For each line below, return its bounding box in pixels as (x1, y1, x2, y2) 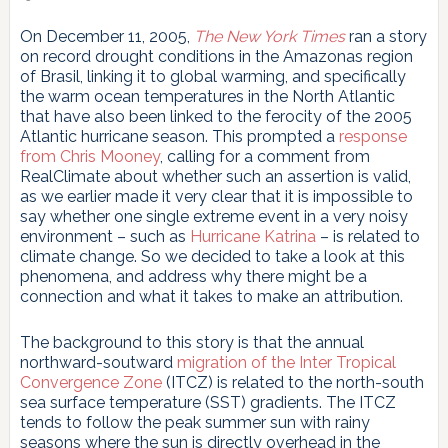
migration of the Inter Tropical (176, 352, 396, 372)
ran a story (348, 26, 427, 46)
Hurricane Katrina (189, 226, 316, 246)
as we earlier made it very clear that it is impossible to (19, 186, 413, 206)
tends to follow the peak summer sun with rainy (19, 412, 370, 432)
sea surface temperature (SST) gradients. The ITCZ (19, 392, 396, 412)
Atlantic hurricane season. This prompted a (19, 126, 339, 146)
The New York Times (193, 26, 345, 46)
